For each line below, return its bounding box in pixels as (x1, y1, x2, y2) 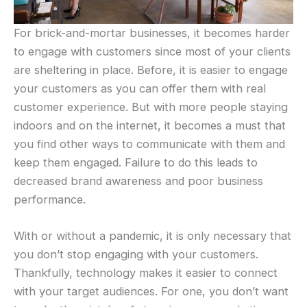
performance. (14, 192, 86, 206)
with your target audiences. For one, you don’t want (14, 284, 288, 299)
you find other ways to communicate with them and (14, 136, 285, 151)
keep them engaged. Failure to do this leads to (14, 155, 258, 169)
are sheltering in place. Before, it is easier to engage (14, 62, 288, 77)
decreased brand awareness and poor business (14, 173, 263, 188)
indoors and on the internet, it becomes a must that (14, 118, 286, 132)
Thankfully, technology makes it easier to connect (14, 266, 278, 280)
